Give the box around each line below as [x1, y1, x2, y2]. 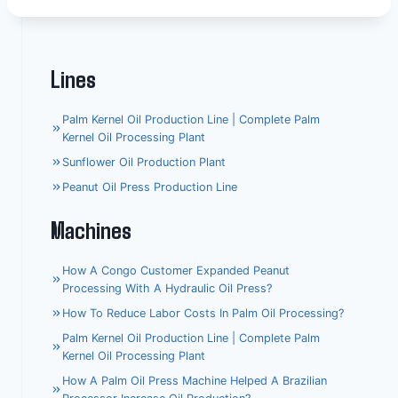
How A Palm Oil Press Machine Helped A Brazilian [61, 373, 327, 387]
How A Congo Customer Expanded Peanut [61, 263, 290, 277]
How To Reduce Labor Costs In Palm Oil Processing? [61, 306, 344, 320]
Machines [51, 213, 131, 244]
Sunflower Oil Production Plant [61, 155, 226, 169]
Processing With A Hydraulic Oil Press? [61, 281, 272, 295]
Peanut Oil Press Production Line [61, 179, 237, 194]
